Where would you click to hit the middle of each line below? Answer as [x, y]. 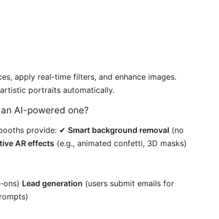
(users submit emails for [128, 183]
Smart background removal [119, 130]
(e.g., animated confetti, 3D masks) [120, 143]
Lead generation [52, 183]
